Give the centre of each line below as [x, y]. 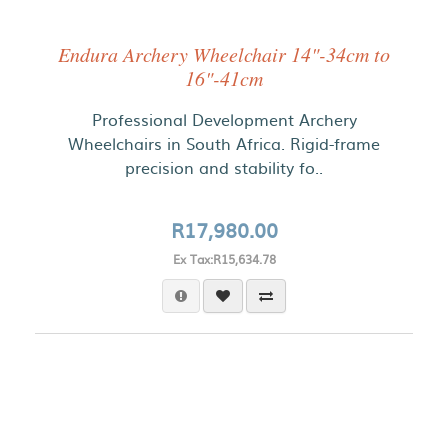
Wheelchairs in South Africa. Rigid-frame [224, 143]
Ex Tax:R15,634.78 [224, 259]
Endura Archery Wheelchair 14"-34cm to [224, 54]
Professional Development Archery [224, 119]
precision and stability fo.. [224, 167]
